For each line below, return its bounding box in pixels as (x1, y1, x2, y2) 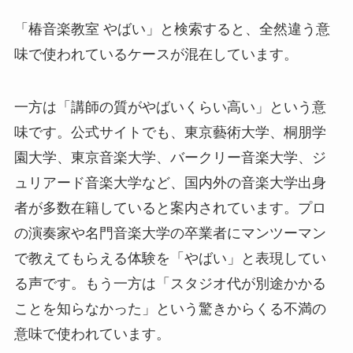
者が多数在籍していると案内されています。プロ (13, 200, 326, 217)
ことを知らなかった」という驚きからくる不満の (13, 301, 326, 318)
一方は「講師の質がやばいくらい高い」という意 (13, 99, 326, 116)
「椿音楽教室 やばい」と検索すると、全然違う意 (13, 20, 330, 37)
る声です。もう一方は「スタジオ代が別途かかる (13, 276, 326, 292)
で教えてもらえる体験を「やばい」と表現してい (13, 251, 326, 267)
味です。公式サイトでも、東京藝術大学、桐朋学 (13, 124, 326, 141)
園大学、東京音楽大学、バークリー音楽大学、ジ (13, 150, 326, 166)
